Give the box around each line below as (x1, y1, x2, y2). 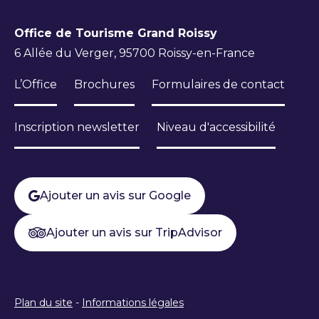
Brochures (74, 78, 135, 91)
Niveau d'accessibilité (157, 120, 276, 134)
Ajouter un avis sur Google (40, 189, 191, 202)
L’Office (14, 78, 57, 91)
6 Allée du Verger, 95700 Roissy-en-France (14, 46, 255, 60)
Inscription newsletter (14, 120, 140, 134)
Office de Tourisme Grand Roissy (14, 26, 217, 40)
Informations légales (82, 296, 184, 309)
